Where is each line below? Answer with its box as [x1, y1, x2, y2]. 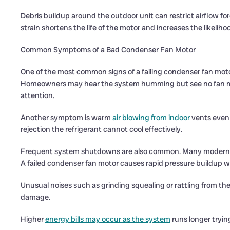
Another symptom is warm [21, 112, 112, 123]
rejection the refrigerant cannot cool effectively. [21, 124, 182, 135]
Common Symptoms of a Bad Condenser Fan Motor [21, 45, 196, 55]
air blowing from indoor [112, 112, 190, 123]
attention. [21, 90, 54, 101]
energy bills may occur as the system [45, 214, 170, 224]
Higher [21, 214, 45, 224]
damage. [21, 192, 50, 202]
